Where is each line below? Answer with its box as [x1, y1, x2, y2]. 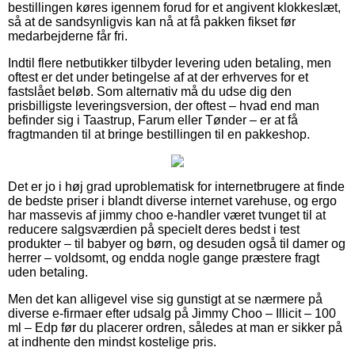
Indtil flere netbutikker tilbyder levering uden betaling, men [8, 55, 331, 70]
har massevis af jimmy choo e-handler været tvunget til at [8, 208, 326, 222]
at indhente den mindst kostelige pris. [8, 334, 216, 349]
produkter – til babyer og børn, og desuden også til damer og [8, 236, 345, 250]
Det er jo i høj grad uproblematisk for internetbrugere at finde [8, 179, 345, 193]
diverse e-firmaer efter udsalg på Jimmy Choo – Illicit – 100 [8, 306, 336, 320]
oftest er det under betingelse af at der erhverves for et [8, 70, 308, 84]
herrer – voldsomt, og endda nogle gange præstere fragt [8, 250, 319, 265]
